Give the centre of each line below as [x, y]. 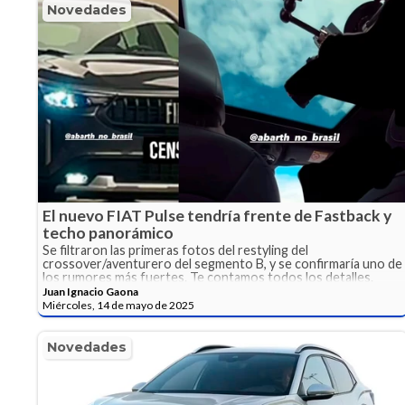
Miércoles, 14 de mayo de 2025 [118, 306]
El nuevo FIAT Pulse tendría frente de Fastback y [217, 216]
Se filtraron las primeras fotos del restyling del [175, 250]
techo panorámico [108, 233]
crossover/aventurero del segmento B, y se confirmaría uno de [222, 264]
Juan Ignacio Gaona [90, 292]
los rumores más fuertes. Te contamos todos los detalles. [208, 278]
